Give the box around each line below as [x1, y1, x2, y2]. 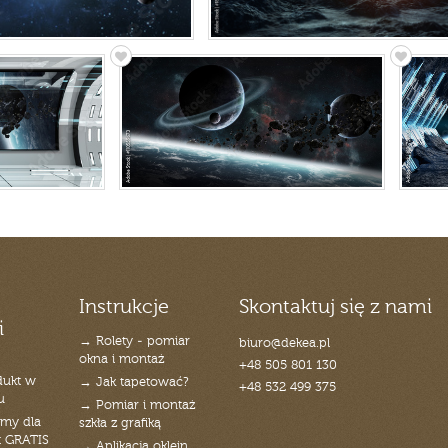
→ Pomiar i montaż [78, 399, 195, 412]
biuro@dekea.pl [238, 337, 330, 350]
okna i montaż [78, 353, 164, 366]
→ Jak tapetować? [78, 376, 189, 389]
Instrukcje [78, 298, 169, 318]
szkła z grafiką [78, 417, 161, 430]
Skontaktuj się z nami [238, 298, 432, 318]
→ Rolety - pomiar [78, 335, 190, 348]
